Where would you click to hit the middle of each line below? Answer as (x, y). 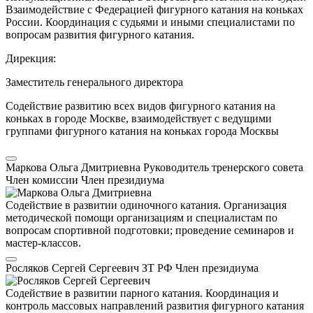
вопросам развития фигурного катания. (100, 34)
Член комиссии (43, 180)
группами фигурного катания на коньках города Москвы (142, 131)
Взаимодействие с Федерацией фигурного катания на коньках (154, 9)
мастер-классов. (43, 242)
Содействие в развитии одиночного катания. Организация (146, 205)
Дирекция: (31, 58)
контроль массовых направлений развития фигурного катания (155, 305)
